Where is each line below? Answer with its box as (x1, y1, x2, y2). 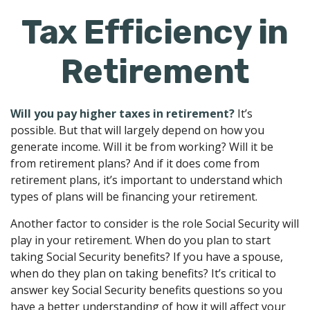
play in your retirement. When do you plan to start (10, 232, 271, 248)
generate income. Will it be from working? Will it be (10, 139, 273, 154)
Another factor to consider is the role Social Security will (10, 216, 299, 231)
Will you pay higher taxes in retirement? (10, 106, 235, 121)
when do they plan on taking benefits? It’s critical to (10, 266, 276, 281)
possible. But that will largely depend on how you (10, 122, 264, 138)
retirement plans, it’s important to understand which (10, 172, 282, 188)
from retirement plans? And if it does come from (10, 156, 259, 171)
